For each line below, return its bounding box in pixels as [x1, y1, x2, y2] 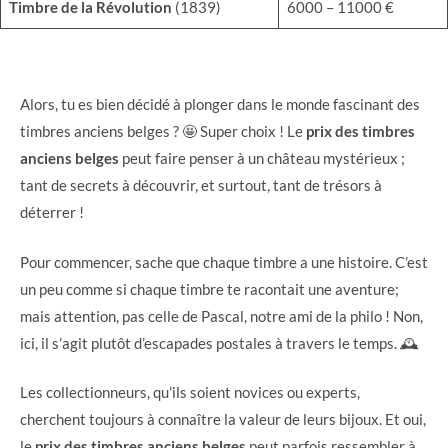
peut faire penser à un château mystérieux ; [119, 149, 405, 168]
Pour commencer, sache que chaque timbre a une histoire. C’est [20, 252, 428, 271]
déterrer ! [20, 203, 84, 222]
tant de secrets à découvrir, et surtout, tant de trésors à [20, 176, 382, 195]
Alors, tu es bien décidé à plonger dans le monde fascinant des [20, 95, 420, 114]
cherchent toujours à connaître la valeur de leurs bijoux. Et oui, [20, 410, 426, 429]
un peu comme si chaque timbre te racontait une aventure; [20, 279, 399, 298]
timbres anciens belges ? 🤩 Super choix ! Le [20, 122, 306, 141]
